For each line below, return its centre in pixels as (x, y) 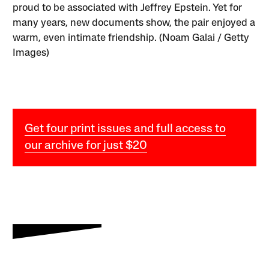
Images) (31, 53)
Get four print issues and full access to (125, 129)
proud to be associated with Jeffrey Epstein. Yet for (128, 8)
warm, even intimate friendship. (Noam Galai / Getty (131, 38)
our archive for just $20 (86, 146)
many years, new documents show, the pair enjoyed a (134, 23)
